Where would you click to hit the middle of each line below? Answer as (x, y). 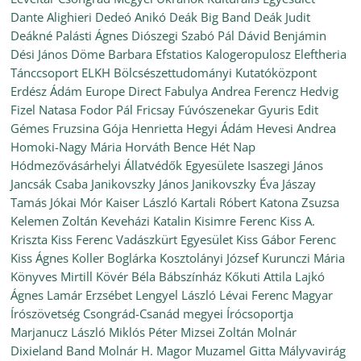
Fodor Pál (107, 110)
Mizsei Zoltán (218, 332)
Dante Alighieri (52, 17)
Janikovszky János (140, 184)
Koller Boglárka (114, 258)
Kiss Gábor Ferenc (286, 239)
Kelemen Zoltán (54, 221)
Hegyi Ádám (220, 128)
